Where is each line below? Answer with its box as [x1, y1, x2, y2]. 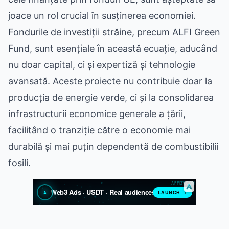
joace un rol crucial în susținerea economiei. [8, 10, 196, 21]
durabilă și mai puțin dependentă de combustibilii [8, 141, 218, 152]
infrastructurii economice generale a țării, [8, 108, 186, 119]
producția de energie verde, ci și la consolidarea [8, 92, 214, 103]
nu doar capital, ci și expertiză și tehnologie [8, 59, 195, 70]
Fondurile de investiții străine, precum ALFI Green [8, 27, 220, 37]
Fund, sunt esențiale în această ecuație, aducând [8, 43, 217, 54]
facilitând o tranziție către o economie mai [8, 125, 191, 135]
